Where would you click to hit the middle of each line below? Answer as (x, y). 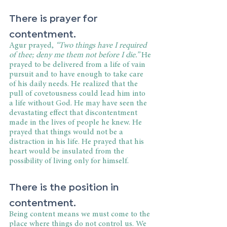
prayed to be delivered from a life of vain (78, 65)
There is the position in (65, 186)
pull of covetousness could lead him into (78, 93)
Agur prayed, (32, 45)
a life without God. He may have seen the (79, 103)
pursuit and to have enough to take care (77, 74)
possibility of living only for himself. (69, 161)
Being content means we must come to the (81, 214)
